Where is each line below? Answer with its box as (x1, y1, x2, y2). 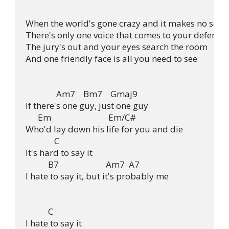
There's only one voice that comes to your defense (26, 29, 225, 41)
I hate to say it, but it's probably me (26, 170, 169, 182)
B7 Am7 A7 (26, 158, 140, 170)
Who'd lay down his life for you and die (26, 123, 183, 135)
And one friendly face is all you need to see (26, 53, 197, 64)
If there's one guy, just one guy (26, 100, 148, 111)
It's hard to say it (26, 147, 93, 158)
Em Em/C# (26, 111, 136, 123)
